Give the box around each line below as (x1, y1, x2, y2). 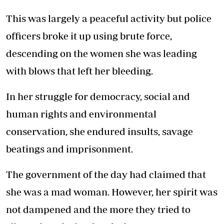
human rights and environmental (6, 108, 156, 120)
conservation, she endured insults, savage (6, 125, 193, 137)
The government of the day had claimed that (6, 168, 206, 180)
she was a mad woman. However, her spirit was (6, 186, 217, 198)
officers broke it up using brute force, (6, 30, 172, 42)
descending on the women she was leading (6, 47, 197, 59)
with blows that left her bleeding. (6, 65, 153, 77)
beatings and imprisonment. (6, 143, 133, 155)
